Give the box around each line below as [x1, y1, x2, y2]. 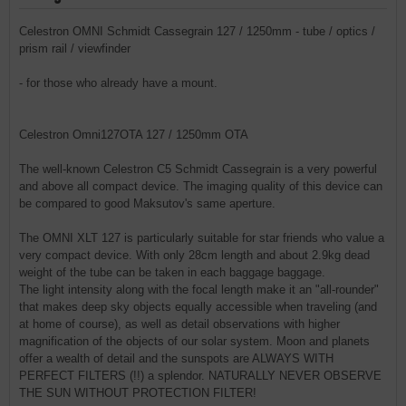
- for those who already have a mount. [19, 76, 217, 90]
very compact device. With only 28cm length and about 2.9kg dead [19, 248, 370, 262]
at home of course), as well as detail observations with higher [19, 317, 340, 331]
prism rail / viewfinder [19, 42, 130, 55]
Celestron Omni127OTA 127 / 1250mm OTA [19, 128, 248, 141]
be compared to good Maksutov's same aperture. [19, 197, 275, 210]
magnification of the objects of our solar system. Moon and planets [19, 334, 370, 348]
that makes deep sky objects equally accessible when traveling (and [19, 300, 377, 314]
